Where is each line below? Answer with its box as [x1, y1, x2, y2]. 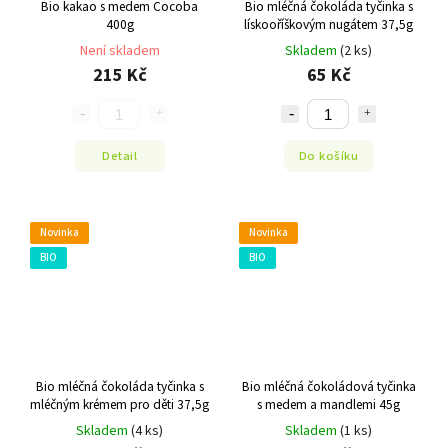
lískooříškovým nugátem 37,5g [244, 15, 413, 35]
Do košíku [298, 146, 359, 165]
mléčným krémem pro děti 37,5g [30, 394, 209, 414]
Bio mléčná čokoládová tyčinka [241, 376, 416, 396]
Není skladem [79, 41, 160, 62]
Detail [102, 146, 137, 165]
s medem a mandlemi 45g [257, 394, 400, 414]
